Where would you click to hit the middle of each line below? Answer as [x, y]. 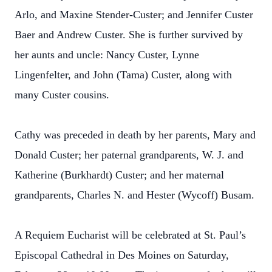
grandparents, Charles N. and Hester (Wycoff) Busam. [134, 195]
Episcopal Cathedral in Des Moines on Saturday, [122, 255]
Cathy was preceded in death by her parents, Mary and [135, 135]
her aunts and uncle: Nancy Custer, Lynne [107, 55]
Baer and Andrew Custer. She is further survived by [129, 35]
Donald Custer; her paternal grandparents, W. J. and [129, 155]
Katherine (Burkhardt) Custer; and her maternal [119, 175]
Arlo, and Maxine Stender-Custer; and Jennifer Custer [134, 15]
